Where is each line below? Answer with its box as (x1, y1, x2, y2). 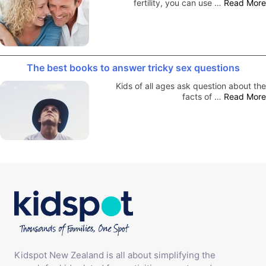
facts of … (182, 91, 224, 102)
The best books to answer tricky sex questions (26, 61, 240, 74)
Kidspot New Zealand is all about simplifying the (14, 249, 216, 261)
